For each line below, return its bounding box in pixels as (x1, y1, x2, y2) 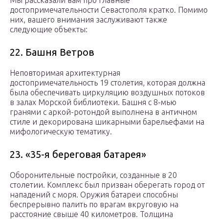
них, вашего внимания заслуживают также (10, 15, 167, 24)
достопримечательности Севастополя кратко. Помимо (10, 5, 208, 15)
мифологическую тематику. (10, 127, 112, 136)
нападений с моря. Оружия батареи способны (10, 190, 178, 199)
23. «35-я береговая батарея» (10, 149, 146, 160)
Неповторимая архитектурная (10, 68, 120, 78)
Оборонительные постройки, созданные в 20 (10, 171, 177, 180)
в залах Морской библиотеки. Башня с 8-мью (10, 98, 176, 107)
